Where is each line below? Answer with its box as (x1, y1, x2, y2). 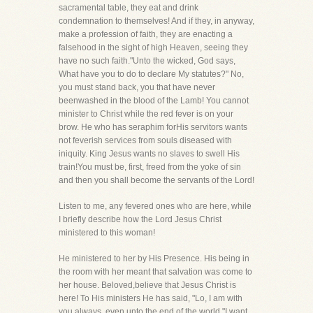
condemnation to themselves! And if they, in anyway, (59, 16, 254, 26)
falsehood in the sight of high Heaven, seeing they (59, 43, 248, 52)
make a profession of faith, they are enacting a (59, 29, 233, 39)
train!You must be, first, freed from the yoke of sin (59, 162, 241, 172)
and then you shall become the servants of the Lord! (59, 175, 254, 185)
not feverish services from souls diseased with (59, 136, 232, 145)
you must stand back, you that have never (59, 82, 215, 92)
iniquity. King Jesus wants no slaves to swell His (59, 149, 240, 159)
